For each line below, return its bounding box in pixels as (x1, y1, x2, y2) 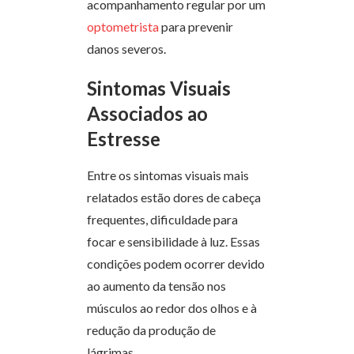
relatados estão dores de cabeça (87, 190, 261, 205)
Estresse (87, 127, 160, 151)
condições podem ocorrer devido (87, 256, 265, 272)
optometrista (87, 19, 159, 35)
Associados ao (87, 102, 208, 126)
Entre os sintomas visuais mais (87, 168, 249, 183)
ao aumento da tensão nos (87, 278, 226, 294)
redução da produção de (87, 322, 216, 338)
